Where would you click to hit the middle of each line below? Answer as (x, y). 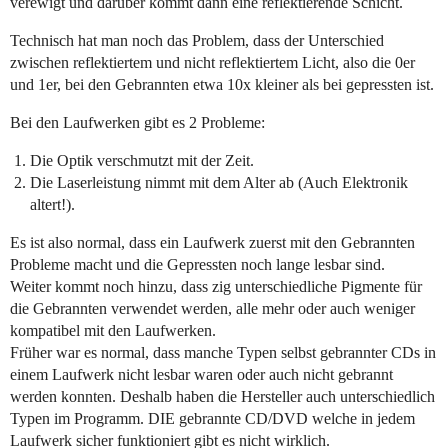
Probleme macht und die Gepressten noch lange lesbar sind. (197, 265)
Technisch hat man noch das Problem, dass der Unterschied (197, 41)
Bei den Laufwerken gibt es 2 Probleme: (137, 123)
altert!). (52, 205)
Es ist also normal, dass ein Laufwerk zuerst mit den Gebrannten (212, 243)
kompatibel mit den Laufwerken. (113, 331)
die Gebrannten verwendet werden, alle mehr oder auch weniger (212, 309)
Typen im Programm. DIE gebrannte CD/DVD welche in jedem (212, 419)
